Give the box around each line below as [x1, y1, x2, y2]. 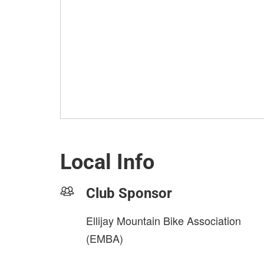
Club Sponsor [86, 185, 172, 202]
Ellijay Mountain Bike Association [86, 213, 241, 228]
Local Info [60, 150, 154, 174]
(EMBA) [86, 230, 123, 246]
